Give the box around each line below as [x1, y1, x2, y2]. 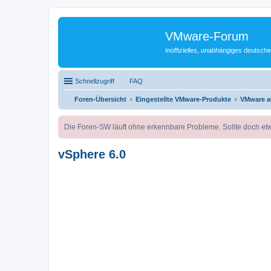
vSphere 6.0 [58, 147, 126, 161]
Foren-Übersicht [74, 95, 126, 103]
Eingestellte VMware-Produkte [135, 95, 231, 103]
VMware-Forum [165, 30, 249, 43]
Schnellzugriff [75, 77, 114, 85]
